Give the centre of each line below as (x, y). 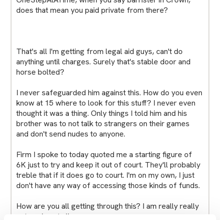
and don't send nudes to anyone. (71, 134)
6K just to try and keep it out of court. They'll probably (109, 165)
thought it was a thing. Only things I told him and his (102, 113)
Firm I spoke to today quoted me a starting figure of (104, 154)
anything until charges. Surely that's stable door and (104, 61)
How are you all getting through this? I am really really (108, 206)
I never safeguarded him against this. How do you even (110, 92)
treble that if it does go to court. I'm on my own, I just (106, 175)
